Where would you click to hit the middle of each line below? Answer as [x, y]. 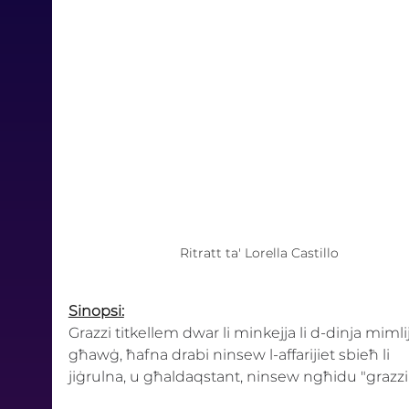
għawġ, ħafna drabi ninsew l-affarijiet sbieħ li [231, 355]
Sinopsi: [96, 311]
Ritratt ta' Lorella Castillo [259, 253]
